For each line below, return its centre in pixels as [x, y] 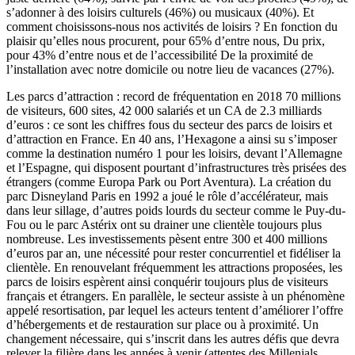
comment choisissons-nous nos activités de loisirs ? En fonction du [172, 27]
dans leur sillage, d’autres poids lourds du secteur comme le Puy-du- [176, 211]
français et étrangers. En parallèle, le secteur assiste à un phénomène [176, 296]
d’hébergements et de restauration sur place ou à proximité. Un [162, 325]
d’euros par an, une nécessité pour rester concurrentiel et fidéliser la [174, 254]
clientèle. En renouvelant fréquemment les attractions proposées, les [174, 268]
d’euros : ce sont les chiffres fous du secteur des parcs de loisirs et [169, 125]
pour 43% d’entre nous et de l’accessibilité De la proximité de [160, 55]
